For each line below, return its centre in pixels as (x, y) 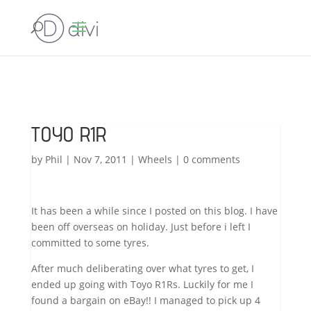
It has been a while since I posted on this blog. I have (154, 211)
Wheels (155, 159)
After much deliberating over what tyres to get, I (142, 268)
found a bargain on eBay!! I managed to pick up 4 (145, 300)
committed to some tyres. (90, 243)
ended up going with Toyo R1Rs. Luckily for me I (142, 284)
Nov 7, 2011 (100, 159)
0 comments (211, 159)
